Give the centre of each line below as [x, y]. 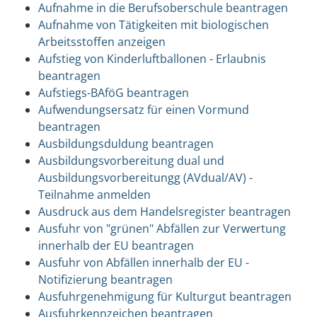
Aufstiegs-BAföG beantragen [113, 92]
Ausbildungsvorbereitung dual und [131, 160]
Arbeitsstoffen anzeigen [102, 41]
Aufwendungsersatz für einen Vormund [143, 109]
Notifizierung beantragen [105, 279]
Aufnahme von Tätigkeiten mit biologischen [153, 24]
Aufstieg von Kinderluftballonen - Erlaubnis [152, 58]
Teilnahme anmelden [94, 194]
